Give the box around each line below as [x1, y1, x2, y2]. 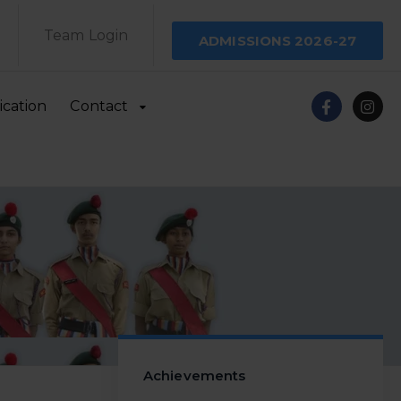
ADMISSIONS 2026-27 [199, 32, 356, 49]
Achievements [143, 367, 246, 384]
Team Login [44, 27, 129, 44]
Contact [70, 98, 129, 115]
